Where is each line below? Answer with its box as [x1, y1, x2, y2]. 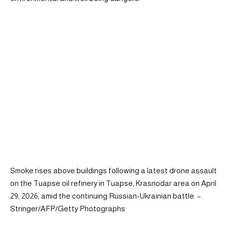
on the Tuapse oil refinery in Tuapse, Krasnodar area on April [10, 178, 216, 187]
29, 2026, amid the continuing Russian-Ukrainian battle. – [10, 191, 201, 200]
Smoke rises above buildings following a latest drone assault [10, 166, 217, 175]
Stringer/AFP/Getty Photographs [10, 204, 125, 213]
